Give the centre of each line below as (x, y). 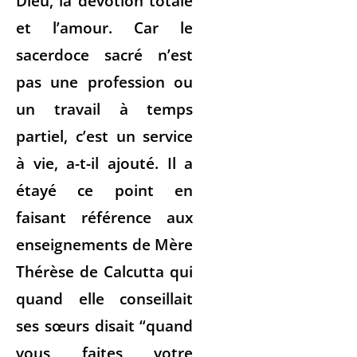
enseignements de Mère (105, 244)
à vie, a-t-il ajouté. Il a (105, 163)
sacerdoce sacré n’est (105, 54)
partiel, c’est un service (105, 135)
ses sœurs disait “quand (105, 325)
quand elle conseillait (105, 298)
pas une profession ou (105, 81)
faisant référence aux (105, 217)
